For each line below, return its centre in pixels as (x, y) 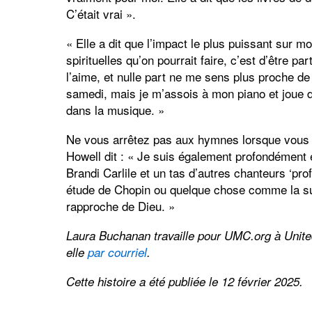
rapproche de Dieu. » (120, 206)
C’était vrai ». (101, 14)
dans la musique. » (115, 110)
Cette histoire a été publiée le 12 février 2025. (184, 282)
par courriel (117, 252)
